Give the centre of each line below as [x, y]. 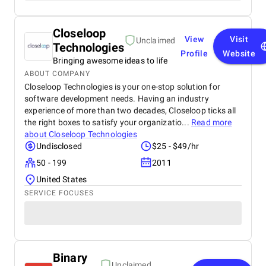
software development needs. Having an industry [117, 99]
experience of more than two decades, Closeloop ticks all [130, 110]
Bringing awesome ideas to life [110, 61]
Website [239, 53]
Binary [70, 258]
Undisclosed [59, 146]
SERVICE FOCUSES [59, 193]
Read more [212, 122]
